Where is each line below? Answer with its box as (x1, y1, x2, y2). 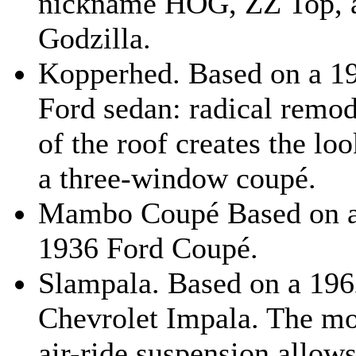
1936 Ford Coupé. (38, 231, 258, 265)
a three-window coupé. (38, 161, 316, 195)
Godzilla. (38, 21, 151, 56)
